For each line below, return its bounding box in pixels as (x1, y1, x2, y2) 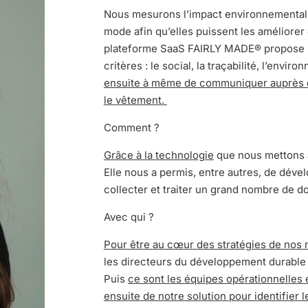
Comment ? (103, 120, 159, 134)
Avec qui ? (103, 210, 154, 223)
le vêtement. (103, 93, 167, 107)
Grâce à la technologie (103, 148, 214, 162)
